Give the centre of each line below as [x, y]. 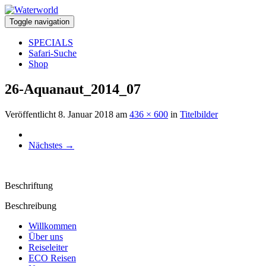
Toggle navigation [39, 22]
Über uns [46, 236]
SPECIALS [51, 42]
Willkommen [53, 226]
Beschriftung [29, 185]
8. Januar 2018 [86, 114]
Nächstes [47, 145]
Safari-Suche [53, 53]
